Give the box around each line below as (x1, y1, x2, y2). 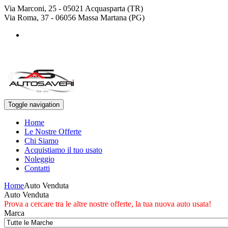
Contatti (24, 164, 50, 173)
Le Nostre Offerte (24, 127, 81, 136)
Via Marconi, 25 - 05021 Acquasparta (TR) (4, 4, 143, 13)
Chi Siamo (24, 136, 59, 145)
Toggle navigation (8, 101, 60, 108)
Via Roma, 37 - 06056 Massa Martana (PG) (4, 13, 145, 22)
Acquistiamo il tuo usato (24, 146, 102, 154)
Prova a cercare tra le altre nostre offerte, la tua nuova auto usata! (4, 199, 211, 208)
